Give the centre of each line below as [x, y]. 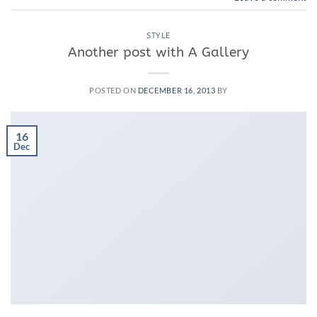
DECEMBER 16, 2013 [177, 90]
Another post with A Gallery [158, 52]
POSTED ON [114, 90]
